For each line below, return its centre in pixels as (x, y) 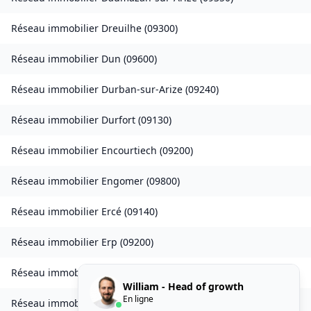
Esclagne (122, 273)
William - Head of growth (183, 286)
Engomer (123, 181)
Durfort (118, 120)
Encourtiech (129, 151)
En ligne (138, 299)
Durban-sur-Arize (142, 90)
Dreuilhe (121, 28)
